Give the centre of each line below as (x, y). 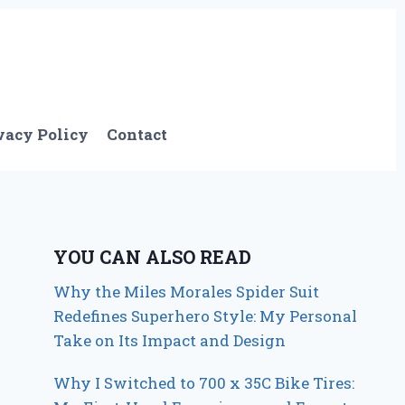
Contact (137, 135)
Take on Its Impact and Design (170, 340)
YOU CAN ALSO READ (153, 256)
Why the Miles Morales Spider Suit (187, 291)
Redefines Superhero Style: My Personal (206, 316)
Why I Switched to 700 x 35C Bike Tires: (204, 382)
